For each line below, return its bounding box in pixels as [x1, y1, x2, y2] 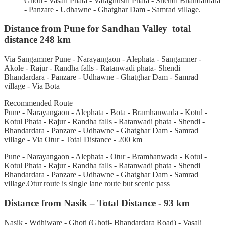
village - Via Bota [4, 82, 60, 91]
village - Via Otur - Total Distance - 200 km [4, 135, 142, 144]
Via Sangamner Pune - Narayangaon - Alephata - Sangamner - [4, 55, 201, 64]
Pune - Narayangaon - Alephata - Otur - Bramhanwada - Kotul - [4, 152, 207, 161]
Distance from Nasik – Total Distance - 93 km [4, 197, 190, 208]
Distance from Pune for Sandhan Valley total [4, 23, 191, 34]
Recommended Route [4, 99, 73, 108]
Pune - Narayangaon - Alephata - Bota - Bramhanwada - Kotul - [4, 108, 207, 117]
